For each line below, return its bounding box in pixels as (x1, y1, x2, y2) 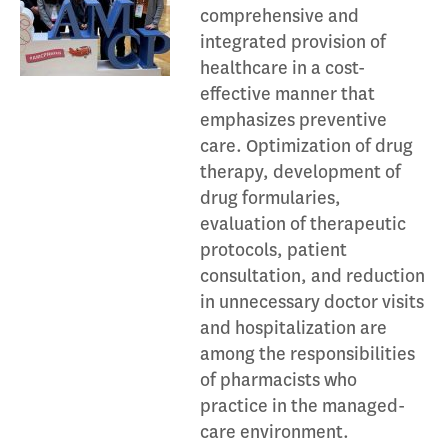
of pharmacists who (200, 368, 357, 392)
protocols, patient (200, 238, 347, 262)
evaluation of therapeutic (200, 212, 406, 236)
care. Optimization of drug (200, 134, 413, 158)
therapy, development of (200, 160, 401, 184)
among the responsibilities (200, 342, 415, 366)
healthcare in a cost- (200, 56, 365, 80)
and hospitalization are (200, 316, 387, 340)
